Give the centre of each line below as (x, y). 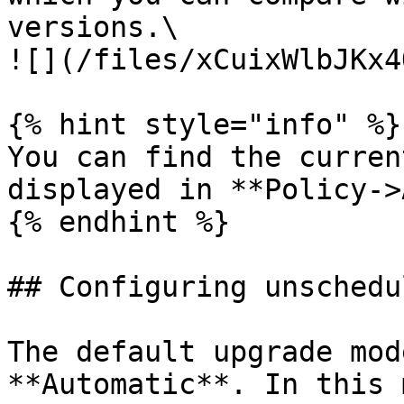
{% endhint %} (119, 222)
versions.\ (93, 27)
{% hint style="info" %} (204, 124)
